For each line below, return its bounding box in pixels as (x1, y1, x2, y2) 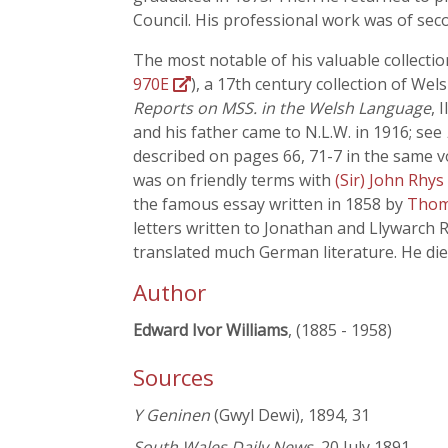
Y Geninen (133, 404, 210, 427)
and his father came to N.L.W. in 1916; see (133, 121, 446, 143)
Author (133, 277, 206, 308)
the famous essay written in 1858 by (133, 193, 407, 215)
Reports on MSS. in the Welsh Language (133, 97, 431, 119)
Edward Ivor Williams (133, 319, 288, 341)
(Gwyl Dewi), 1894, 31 (210, 404, 370, 427)
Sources (133, 362, 214, 394)
